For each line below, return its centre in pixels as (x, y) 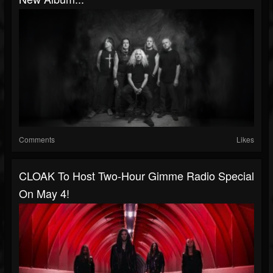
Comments (37, 139)
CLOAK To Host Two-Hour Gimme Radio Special (136, 175)
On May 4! (44, 193)
